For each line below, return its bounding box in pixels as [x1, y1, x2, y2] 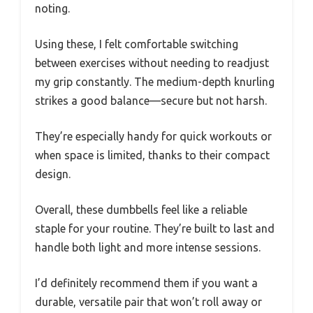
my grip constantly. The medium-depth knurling [35, 75, 275, 88]
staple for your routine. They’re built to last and [35, 221, 275, 235]
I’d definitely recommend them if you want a [35, 276, 258, 289]
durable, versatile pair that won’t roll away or [35, 295, 262, 308]
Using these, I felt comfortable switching [35, 37, 238, 50]
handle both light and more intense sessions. [35, 240, 261, 254]
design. [35, 167, 71, 180]
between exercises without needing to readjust [35, 56, 269, 69]
